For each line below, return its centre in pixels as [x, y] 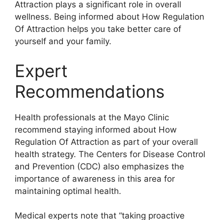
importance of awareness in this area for [95, 179]
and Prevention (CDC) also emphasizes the [99, 166]
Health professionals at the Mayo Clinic [92, 117]
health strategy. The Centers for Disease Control [110, 154]
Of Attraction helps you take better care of [98, 29]
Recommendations [90, 91]
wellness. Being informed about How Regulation [110, 17]
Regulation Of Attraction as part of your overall [106, 142]
